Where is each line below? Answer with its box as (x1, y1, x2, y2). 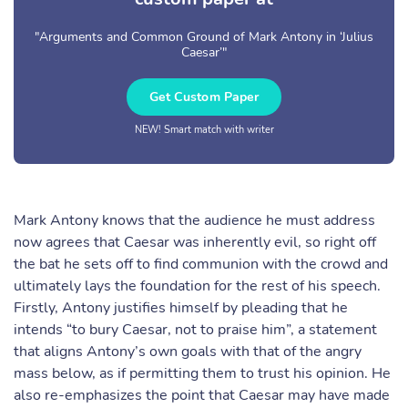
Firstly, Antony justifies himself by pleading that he (14, 298, 348, 318)
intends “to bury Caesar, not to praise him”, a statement (14, 320, 377, 340)
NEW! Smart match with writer (134, 123, 274, 137)
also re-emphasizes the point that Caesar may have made (14, 385, 390, 405)
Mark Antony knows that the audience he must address (14, 210, 375, 230)
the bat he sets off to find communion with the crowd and (14, 254, 388, 274)
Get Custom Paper (148, 88, 260, 106)
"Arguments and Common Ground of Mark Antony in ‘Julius (35, 28, 373, 46)
